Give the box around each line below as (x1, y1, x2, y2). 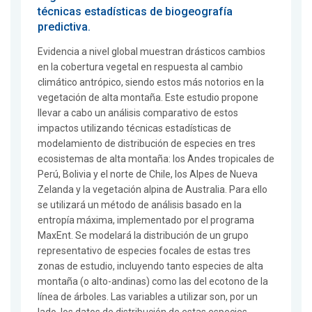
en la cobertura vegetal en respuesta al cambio (38, 61, 243, 73)
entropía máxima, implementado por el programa (38, 214, 254, 226)
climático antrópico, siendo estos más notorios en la (38, 77, 264, 88)
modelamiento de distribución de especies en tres (38, 138, 256, 150)
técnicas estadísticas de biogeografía (38, 5, 233, 19)
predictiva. (38, 20, 91, 34)
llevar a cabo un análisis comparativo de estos (38, 107, 238, 119)
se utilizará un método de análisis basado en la (38, 199, 242, 211)
